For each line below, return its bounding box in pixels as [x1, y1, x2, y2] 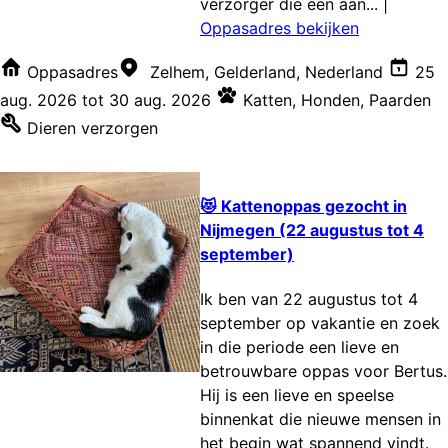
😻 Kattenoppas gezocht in [200, 195, 407, 216]
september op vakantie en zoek [200, 312, 440, 333]
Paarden [369, 90, 431, 111]
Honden [301, 90, 360, 111]
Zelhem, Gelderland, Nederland [150, 62, 383, 83]
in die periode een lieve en [200, 336, 399, 357]
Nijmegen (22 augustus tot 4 [200, 219, 424, 240]
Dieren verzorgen [27, 118, 158, 139]
